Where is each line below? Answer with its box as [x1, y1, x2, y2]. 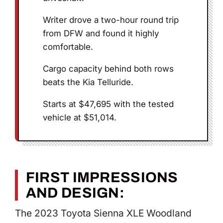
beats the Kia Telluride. [43, 77, 134, 88]
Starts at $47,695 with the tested [43, 99, 174, 110]
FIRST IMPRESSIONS [25, 170, 178, 186]
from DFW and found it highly [43, 28, 159, 39]
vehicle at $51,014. [43, 112, 117, 123]
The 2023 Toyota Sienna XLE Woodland [15, 208, 192, 220]
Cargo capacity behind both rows [43, 64, 174, 74]
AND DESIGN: [25, 185, 124, 201]
